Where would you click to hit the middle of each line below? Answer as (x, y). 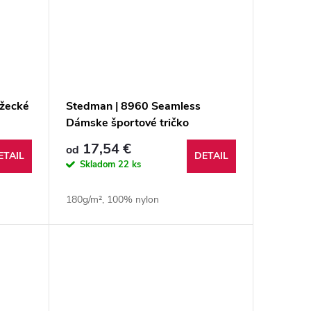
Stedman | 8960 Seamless (133, 107)
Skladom (99, 165)
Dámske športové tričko (127, 123)
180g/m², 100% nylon (112, 200)
